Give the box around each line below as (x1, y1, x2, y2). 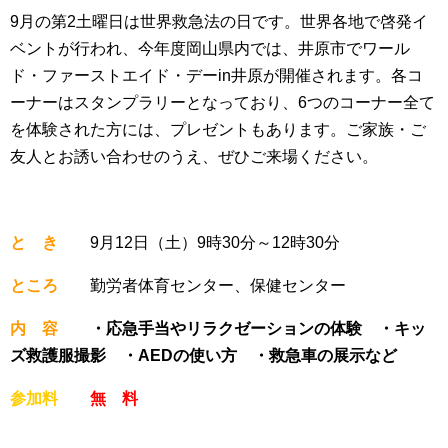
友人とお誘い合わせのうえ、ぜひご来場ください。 (10, 148, 378, 166)
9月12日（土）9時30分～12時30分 (58, 234, 340, 252)
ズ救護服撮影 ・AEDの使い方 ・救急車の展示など (10, 347, 397, 365)
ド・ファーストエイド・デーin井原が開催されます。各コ (10, 67, 423, 85)
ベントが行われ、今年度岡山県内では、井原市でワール (10, 40, 410, 58)
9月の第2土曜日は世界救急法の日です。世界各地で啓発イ (10, 13, 428, 31)
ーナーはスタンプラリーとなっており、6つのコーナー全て (10, 94, 435, 112)
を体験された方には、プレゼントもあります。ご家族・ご (10, 121, 426, 139)
